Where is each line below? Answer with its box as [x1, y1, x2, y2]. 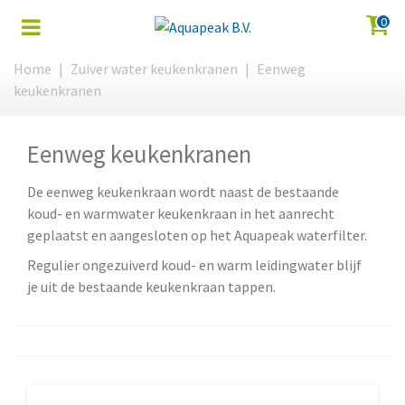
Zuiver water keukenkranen [71, 60, 238, 78]
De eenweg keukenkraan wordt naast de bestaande [27, 183, 339, 201]
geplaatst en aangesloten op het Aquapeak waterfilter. [27, 226, 370, 244]
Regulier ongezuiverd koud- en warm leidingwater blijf [27, 256, 362, 274]
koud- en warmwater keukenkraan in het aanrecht [27, 204, 334, 222]
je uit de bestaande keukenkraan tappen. [27, 278, 276, 296]
